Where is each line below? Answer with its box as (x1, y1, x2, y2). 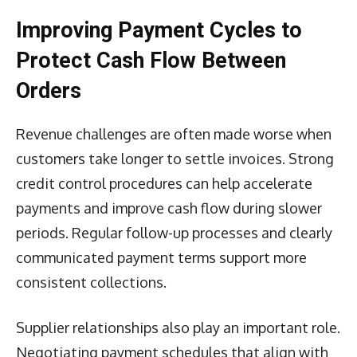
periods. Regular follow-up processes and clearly (16, 223, 332, 241)
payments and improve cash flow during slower (16, 198, 322, 217)
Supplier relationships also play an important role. (16, 318, 340, 336)
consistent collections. (16, 273, 167, 291)
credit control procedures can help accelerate (16, 174, 312, 192)
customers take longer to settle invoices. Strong (16, 149, 334, 167)
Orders (16, 77, 81, 104)
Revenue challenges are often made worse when (16, 124, 331, 143)
